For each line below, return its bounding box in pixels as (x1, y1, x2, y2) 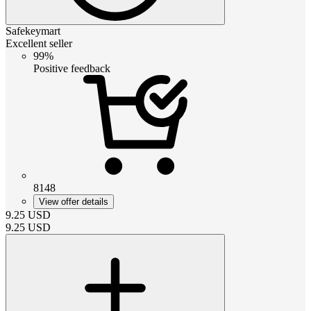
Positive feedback (33, 62, 110, 74)
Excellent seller (6, 37, 72, 49)
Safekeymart (6, 24, 60, 37)
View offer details (39, 196, 108, 207)
